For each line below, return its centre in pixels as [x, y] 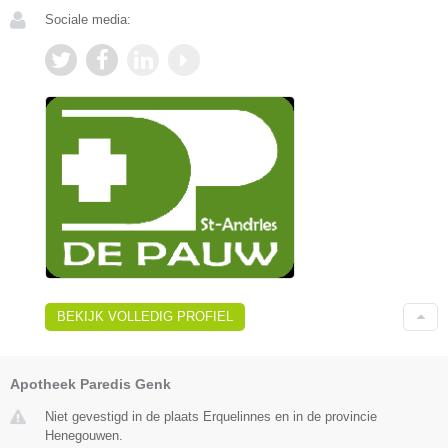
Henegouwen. [84, 436]
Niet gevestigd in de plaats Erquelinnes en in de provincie [211, 417]
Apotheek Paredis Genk [90, 384]
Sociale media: [88, 19]
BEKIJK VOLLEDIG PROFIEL [145, 317]
